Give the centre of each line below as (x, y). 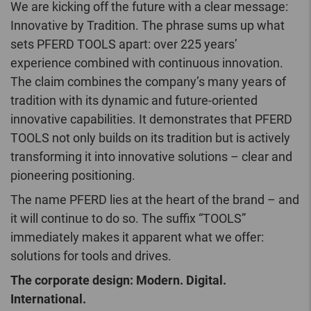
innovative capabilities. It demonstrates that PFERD (151, 119)
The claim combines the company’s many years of (148, 82)
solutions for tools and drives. (91, 256)
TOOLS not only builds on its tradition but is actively (150, 138)
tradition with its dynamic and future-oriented (134, 101)
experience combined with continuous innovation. (147, 63)
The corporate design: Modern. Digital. (118, 280)
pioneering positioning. (73, 176)
